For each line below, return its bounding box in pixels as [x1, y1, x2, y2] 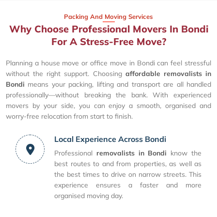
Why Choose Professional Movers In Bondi [9, 23, 208, 35]
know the [167, 149, 202, 158]
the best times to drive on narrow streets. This [54, 170, 201, 179]
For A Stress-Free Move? [51, 35, 166, 48]
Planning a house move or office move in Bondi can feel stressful [6, 59, 211, 68]
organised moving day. [54, 191, 123, 201]
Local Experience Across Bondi [54, 134, 166, 144]
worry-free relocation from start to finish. [6, 112, 133, 121]
